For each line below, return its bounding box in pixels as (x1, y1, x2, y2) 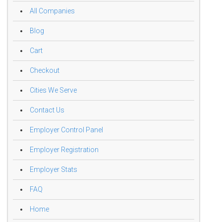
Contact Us (30, 106, 64, 114)
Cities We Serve (30, 86, 77, 95)
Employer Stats (30, 166, 77, 174)
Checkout (30, 66, 59, 75)
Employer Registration (30, 146, 99, 154)
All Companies (30, 7, 75, 15)
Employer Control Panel (30, 126, 103, 134)
